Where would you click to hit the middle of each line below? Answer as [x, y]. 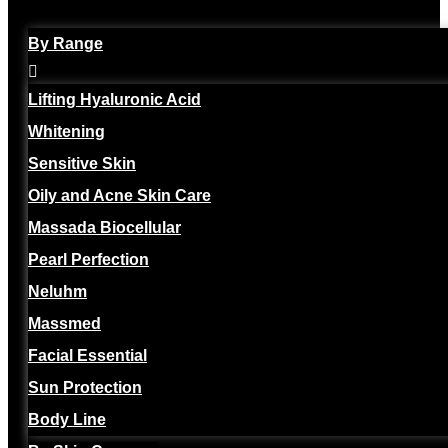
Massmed [64, 323]
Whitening [66, 131]
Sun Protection [85, 387]
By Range [65, 43]
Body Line [67, 419]
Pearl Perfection [88, 259]
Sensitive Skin [82, 163]
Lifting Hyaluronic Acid [114, 99]
